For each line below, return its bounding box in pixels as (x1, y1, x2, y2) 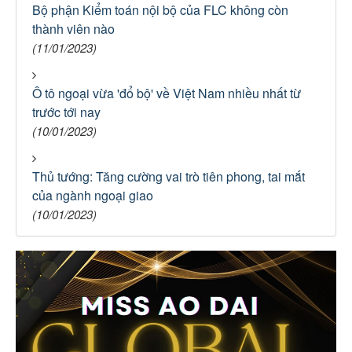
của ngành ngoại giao (32, 186, 153, 204)
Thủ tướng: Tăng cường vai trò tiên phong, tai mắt (32, 167, 305, 185)
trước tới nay (32, 103, 101, 121)
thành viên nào (32, 20, 115, 38)
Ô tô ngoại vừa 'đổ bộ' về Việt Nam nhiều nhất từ (32, 84, 301, 102)
